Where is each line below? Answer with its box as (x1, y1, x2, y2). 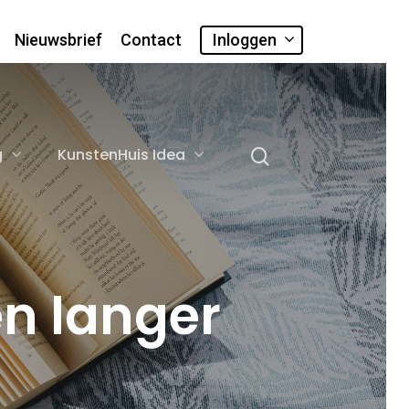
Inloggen (213, 30, 277, 49)
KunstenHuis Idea (58, 144, 185, 165)
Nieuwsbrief (15, 30, 102, 49)
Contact (121, 30, 182, 49)
